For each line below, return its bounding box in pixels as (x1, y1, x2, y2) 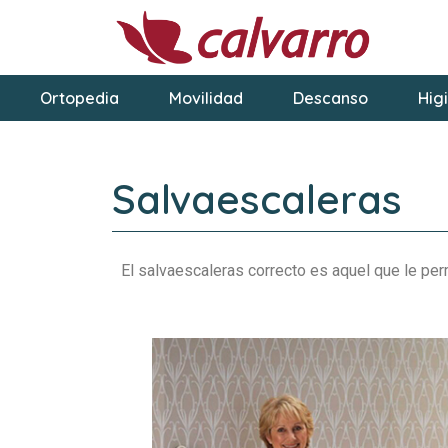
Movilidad (168, 88, 243, 109)
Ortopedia (39, 88, 119, 109)
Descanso (292, 88, 368, 109)
